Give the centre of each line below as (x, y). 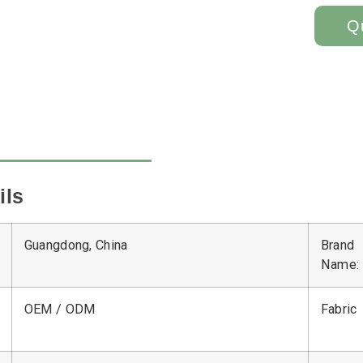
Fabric (339, 310)
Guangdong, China (76, 246)
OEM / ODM (60, 310)
